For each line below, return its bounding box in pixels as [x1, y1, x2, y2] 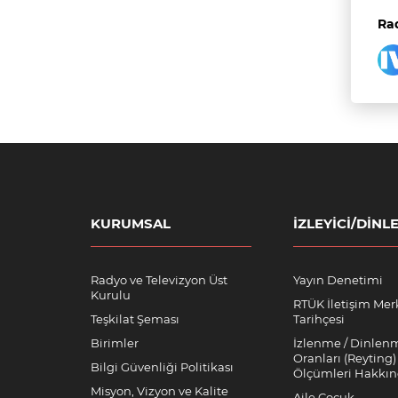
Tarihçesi [293, 312, 345, 326]
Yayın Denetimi [293, 273, 383, 287]
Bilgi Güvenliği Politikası [91, 360, 234, 374]
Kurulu [91, 288, 131, 302]
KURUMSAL [91, 215, 171, 232]
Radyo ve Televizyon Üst [91, 273, 227, 287]
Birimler [91, 336, 139, 350]
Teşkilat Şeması [91, 312, 179, 326]
